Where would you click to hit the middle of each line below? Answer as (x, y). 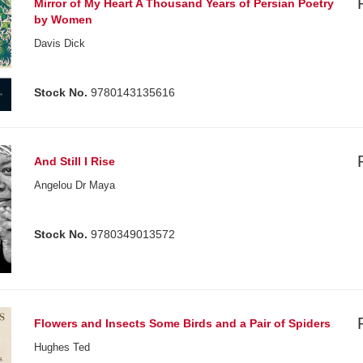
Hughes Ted (62, 347)
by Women (64, 19)
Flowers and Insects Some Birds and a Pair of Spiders (183, 323)
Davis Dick (60, 43)
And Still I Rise (75, 162)
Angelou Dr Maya (75, 186)
